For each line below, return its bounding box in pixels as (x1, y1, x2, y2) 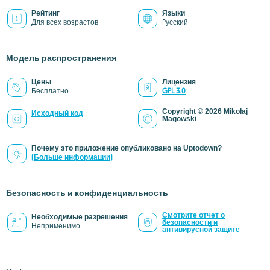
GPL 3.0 (162, 86, 186, 95)
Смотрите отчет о (162, 211, 225, 219)
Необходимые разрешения (31, 213, 128, 221)
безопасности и (162, 218, 218, 227)
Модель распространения (6, 52, 116, 63)
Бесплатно (31, 86, 69, 95)
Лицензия (162, 78, 196, 86)
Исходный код (31, 109, 83, 118)
